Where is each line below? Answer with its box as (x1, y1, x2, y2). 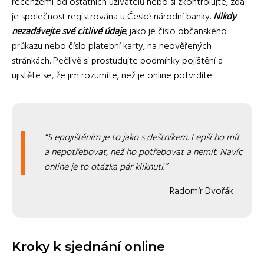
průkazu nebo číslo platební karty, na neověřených (12, 39, 212, 54)
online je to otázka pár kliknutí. (44, 160, 164, 175)
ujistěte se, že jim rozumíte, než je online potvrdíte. (12, 68, 213, 84)
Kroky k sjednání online (12, 239, 165, 254)
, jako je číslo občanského (126, 24, 227, 39)
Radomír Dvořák (170, 184, 233, 199)
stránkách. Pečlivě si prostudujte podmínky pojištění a (12, 54, 223, 69)
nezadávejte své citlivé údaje (12, 24, 126, 39)
